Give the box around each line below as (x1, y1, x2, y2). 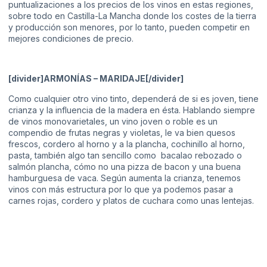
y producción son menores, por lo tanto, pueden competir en (8, 22, 250, 33)
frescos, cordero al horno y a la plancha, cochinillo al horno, (8, 138, 245, 149)
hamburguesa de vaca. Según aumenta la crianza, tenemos (8, 172, 241, 183)
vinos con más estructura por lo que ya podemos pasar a (8, 184, 233, 194)
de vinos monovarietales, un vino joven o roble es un (8, 116, 218, 126)
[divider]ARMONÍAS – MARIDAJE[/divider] (8, 73, 184, 84)
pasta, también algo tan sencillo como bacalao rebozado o (8, 150, 242, 160)
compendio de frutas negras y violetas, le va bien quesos (8, 127, 235, 138)
